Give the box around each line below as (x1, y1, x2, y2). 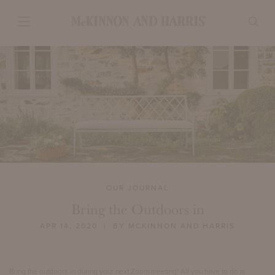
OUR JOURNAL (106, 184, 169, 193)
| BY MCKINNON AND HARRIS (98, 222, 235, 231)
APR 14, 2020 (40, 222, 98, 231)
